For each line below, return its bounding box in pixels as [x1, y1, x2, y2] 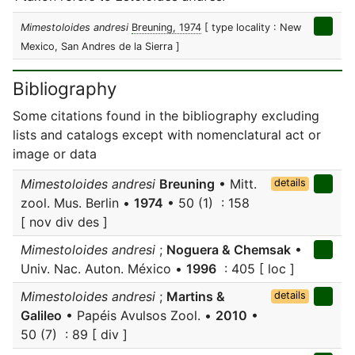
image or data [13, 146, 97, 162]
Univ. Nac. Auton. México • [21, 261, 186, 277]
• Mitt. [215, 176, 257, 192]
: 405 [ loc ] [216, 261, 295, 277]
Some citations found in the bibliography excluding [13, 108, 319, 124]
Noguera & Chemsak [166, 242, 291, 258]
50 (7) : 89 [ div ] [21, 326, 128, 342]
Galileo [21, 307, 62, 323]
